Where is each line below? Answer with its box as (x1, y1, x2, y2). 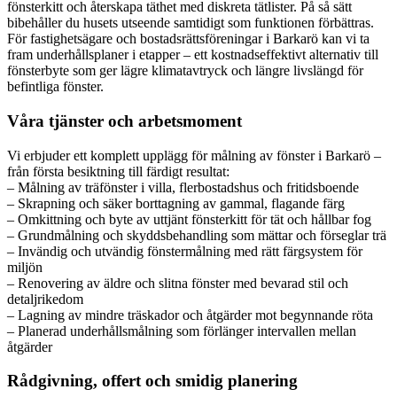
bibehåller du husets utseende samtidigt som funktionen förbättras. (7, 15, 374, 31)
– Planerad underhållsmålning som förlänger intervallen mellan (7, 323, 356, 339)
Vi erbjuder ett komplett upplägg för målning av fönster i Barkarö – (7, 147, 381, 163)
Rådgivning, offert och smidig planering (7, 371, 298, 391)
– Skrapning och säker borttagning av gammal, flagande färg (7, 195, 345, 211)
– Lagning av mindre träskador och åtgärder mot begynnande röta (7, 307, 373, 323)
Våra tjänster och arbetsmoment (7, 111, 242, 130)
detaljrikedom (7, 291, 83, 307)
